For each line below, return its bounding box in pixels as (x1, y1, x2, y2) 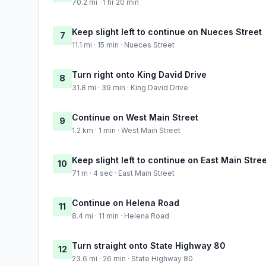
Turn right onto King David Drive (72, 69, 207, 80)
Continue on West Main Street (72, 112, 198, 122)
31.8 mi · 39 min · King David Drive (72, 83, 188, 92)
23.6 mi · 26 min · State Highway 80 (72, 254, 193, 263)
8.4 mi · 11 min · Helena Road (72, 211, 169, 220)
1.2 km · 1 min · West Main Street (72, 125, 180, 135)
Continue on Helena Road (72, 197, 179, 208)
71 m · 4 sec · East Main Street (72, 168, 175, 178)
